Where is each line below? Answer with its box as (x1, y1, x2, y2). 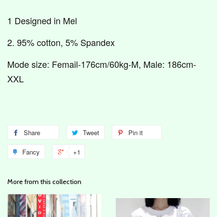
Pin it (128, 127, 143, 137)
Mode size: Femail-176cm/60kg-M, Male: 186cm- (7, 57, 196, 70)
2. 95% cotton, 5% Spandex (7, 35, 115, 48)
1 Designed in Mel (7, 14, 77, 27)
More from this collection (7, 177, 81, 186)
